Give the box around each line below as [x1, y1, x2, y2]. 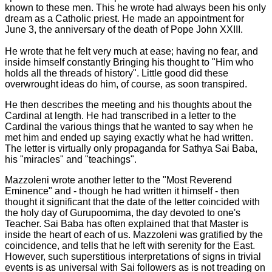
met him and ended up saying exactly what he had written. [5, 132, 253, 143]
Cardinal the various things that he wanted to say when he [5, 121, 253, 132]
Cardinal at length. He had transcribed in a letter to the [5, 110, 236, 121]
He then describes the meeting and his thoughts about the [5, 100, 252, 110]
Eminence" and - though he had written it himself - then [5, 186, 239, 196]
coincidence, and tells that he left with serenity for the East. [5, 240, 255, 251]
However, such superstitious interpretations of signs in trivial [5, 251, 261, 262]
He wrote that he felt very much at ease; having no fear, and [5, 46, 258, 56]
